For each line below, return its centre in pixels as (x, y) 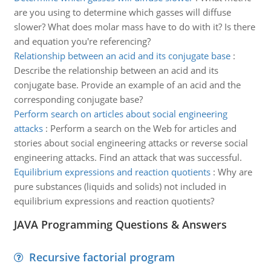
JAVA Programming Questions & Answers (120, 224)
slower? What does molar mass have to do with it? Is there (134, 27)
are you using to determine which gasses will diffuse (122, 12)
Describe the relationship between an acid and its (116, 70)
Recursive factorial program (102, 257)
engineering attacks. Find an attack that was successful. (128, 157)
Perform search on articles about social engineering (120, 114)
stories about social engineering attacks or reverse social (131, 143)
